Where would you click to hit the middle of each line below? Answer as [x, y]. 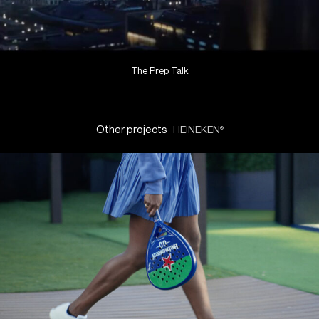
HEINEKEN [196, 130]
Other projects [132, 130]
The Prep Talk [159, 71]
